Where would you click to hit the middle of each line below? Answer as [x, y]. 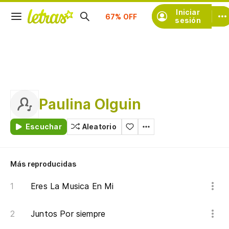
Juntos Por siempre [68, 214]
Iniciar [188, 12]
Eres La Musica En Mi [72, 186]
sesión [188, 20]
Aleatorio [99, 127]
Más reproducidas [43, 164]
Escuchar [44, 127]
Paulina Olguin [90, 104]
